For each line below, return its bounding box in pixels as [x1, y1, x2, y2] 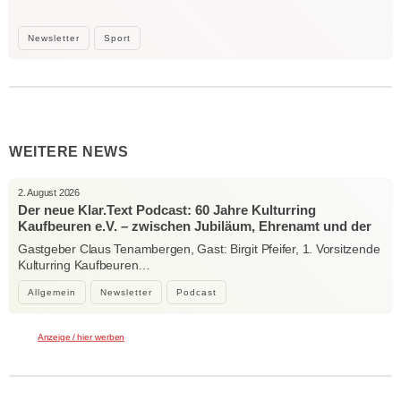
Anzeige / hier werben [38, 331, 125, 343]
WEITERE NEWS [9, 143, 128, 159]
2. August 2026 [18, 186, 80, 198]
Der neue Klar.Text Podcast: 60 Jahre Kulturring [18, 201, 316, 218]
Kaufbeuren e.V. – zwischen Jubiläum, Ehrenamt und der [18, 218, 371, 234]
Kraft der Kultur [18, 234, 116, 250]
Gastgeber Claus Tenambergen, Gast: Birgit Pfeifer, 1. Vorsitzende [18, 241, 380, 256]
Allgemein [28, 286, 76, 297]
